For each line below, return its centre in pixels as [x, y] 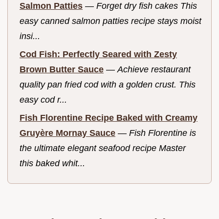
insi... [30, 36]
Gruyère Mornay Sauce [67, 133]
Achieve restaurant [154, 69]
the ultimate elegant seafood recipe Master [103, 148]
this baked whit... [52, 163]
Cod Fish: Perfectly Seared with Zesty [98, 54]
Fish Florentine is [163, 133]
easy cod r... [43, 99]
